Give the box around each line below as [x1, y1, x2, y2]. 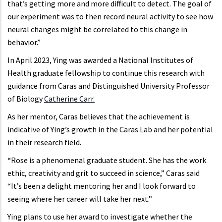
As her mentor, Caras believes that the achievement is [7, 111, 190, 122]
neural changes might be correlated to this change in [7, 24, 187, 35]
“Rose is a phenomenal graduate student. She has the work [7, 155, 206, 166]
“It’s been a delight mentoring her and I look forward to [7, 181, 196, 191]
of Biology [7, 94, 44, 104]
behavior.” [7, 37, 42, 48]
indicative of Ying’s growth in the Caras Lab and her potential [7, 124, 213, 135]
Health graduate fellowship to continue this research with [7, 68, 205, 78]
